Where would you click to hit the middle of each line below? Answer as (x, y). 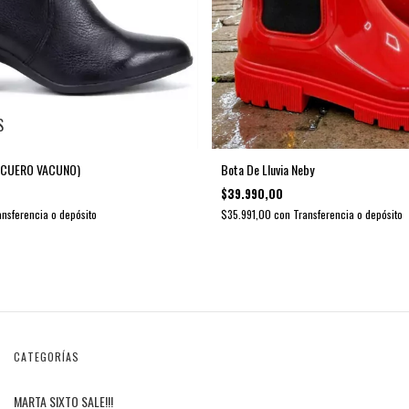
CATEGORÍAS (47, 357)
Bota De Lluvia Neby (267, 169)
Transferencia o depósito (347, 214)
